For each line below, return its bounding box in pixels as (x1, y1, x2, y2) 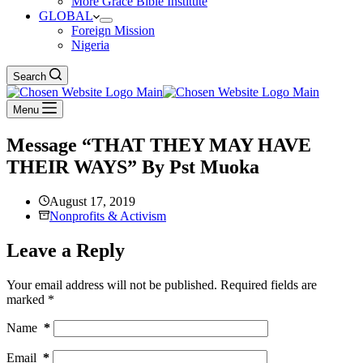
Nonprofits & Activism (49, 208, 166, 223)
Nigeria (71, 38, 109, 52)
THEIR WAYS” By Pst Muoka (6, 156, 259, 177)
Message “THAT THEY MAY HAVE (6, 134, 311, 156)
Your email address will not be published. (6, 277, 217, 292)
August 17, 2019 (49, 194, 135, 208)
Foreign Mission (71, 23, 155, 37)
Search (13, 70, 46, 83)
